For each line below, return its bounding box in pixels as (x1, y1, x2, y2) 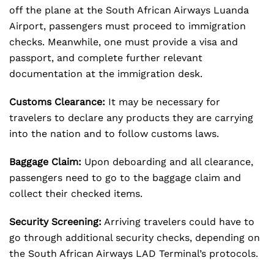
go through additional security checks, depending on (9, 232, 260, 243)
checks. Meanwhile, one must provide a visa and (9, 36, 238, 48)
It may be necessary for (105, 96, 220, 108)
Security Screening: (9, 216, 102, 228)
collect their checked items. (9, 188, 143, 199)
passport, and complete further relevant (9, 52, 202, 64)
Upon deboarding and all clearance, (81, 156, 253, 168)
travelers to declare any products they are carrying (9, 112, 253, 124)
